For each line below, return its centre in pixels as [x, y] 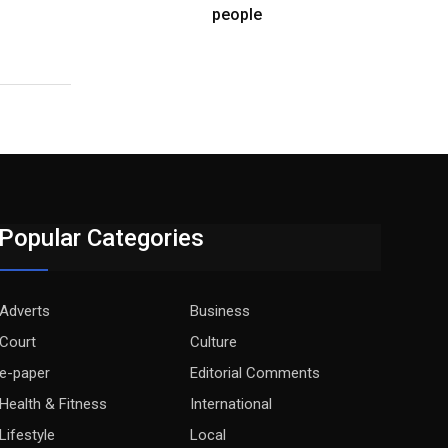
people [237, 14]
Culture [214, 342]
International [231, 404]
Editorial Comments [255, 373]
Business [220, 311]
